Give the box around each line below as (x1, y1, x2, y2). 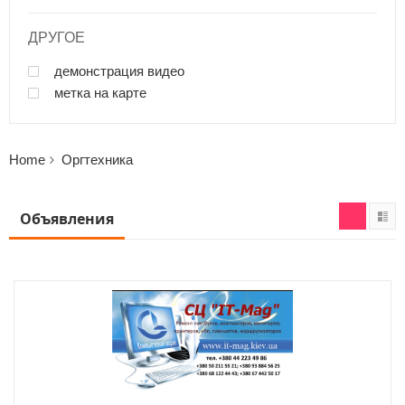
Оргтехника (61, 152, 133, 167)
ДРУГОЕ (28, 30, 85, 45)
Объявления (20, 209, 114, 229)
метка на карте (51, 85, 146, 100)
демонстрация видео (51, 63, 184, 79)
